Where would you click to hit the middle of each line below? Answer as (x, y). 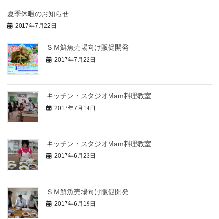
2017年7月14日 (75, 108)
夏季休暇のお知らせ (38, 14)
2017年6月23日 (75, 156)
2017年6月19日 (75, 204)
